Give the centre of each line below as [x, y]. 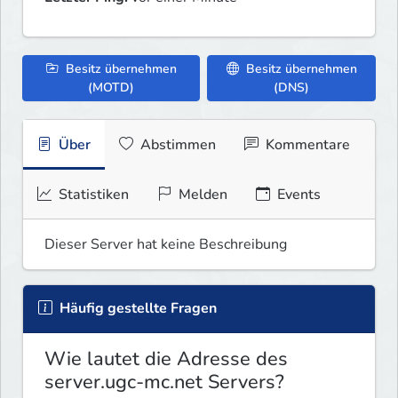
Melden [201, 195]
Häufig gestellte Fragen [136, 309]
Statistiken [92, 195]
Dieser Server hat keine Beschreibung [166, 245]
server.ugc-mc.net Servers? [164, 382]
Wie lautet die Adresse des [166, 359]
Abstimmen [176, 145]
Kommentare [306, 145]
